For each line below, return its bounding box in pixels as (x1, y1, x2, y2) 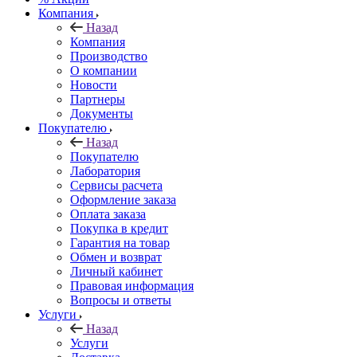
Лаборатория (70, 163, 140, 178)
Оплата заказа (70, 206, 146, 221)
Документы (70, 106, 133, 120)
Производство (70, 49, 147, 63)
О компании (70, 63, 137, 77)
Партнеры (70, 92, 125, 106)
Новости (70, 77, 117, 92)
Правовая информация (70, 278, 194, 292)
